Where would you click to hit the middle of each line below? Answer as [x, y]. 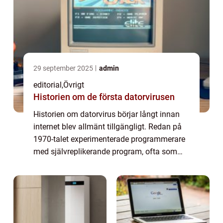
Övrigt [74, 85]
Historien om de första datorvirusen [104, 97]
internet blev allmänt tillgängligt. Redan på [108, 127]
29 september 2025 [64, 68]
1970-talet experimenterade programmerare [109, 139]
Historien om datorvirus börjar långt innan [107, 114]
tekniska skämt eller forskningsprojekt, [101, 164]
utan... [44, 176]
